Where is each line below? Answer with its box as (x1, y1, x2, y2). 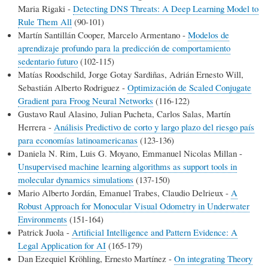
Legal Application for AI (18, 239, 106, 251)
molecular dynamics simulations (18, 173, 133, 185)
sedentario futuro (18, 54, 78, 67)
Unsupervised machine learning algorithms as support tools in (18, 160, 237, 172)
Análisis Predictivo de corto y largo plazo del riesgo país (54, 120, 254, 133)
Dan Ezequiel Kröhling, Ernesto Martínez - (18, 252, 174, 264)
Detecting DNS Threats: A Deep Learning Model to (73, 2, 258, 14)
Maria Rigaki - (18, 2, 73, 14)
